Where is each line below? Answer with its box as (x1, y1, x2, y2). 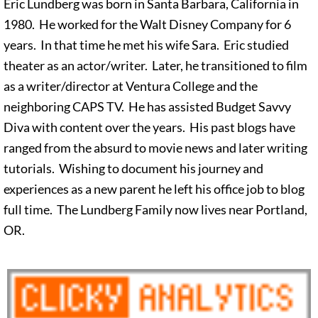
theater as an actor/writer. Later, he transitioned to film (4, 57, 307, 73)
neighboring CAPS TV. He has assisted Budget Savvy (4, 98, 291, 114)
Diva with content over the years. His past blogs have (4, 119, 295, 135)
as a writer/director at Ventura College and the (4, 77, 258, 94)
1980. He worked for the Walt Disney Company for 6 (4, 16, 291, 32)
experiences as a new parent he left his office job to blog (4, 180, 305, 197)
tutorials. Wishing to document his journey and (4, 160, 263, 176)
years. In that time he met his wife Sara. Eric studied (4, 36, 289, 53)
